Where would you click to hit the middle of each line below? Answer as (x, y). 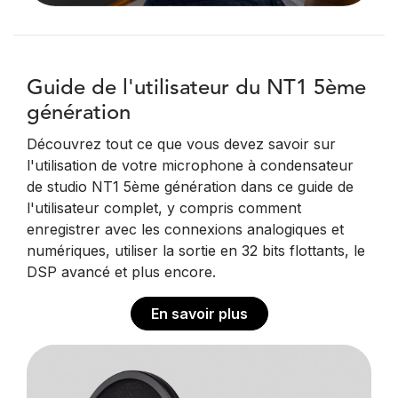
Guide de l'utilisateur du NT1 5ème (196, 89)
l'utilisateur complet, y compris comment (164, 208)
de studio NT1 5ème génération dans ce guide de (190, 187)
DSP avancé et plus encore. (121, 272)
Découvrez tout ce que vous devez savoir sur (181, 144)
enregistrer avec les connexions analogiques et (185, 230)
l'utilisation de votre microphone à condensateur (190, 166)
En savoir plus (199, 314)
